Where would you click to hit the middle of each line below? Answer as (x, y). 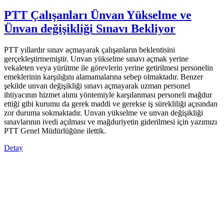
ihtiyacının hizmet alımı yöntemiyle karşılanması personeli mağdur (108, 95)
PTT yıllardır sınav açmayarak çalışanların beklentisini (89, 50)
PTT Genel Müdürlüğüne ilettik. (55, 131)
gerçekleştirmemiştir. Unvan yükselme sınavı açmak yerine (96, 59)
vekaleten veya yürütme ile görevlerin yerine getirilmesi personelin (108, 68)
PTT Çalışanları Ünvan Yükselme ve (98, 15)
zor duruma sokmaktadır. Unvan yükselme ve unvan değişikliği (103, 113)
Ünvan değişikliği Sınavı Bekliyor (90, 29)
